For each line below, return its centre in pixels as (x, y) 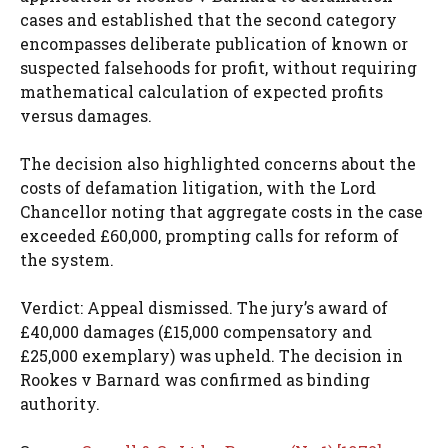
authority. (60, 403)
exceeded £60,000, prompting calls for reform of (209, 235)
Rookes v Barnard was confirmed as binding (195, 379)
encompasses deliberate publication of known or (214, 43)
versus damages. (86, 115)
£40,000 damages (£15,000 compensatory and (196, 331)
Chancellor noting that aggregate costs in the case (221, 211)
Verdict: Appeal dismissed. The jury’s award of (204, 307)
